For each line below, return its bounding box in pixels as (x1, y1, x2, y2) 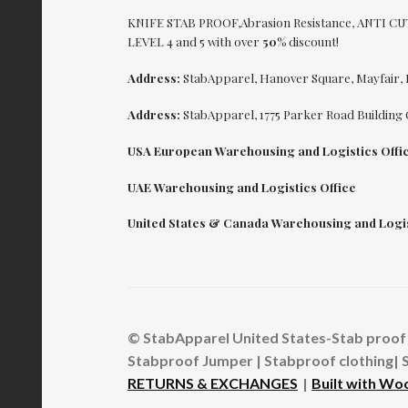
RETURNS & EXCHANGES (127, 373, 299, 392)
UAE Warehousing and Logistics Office (127, 178, 357, 195)
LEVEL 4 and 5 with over (127, 34, 263, 50)
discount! (289, 34, 340, 50)
